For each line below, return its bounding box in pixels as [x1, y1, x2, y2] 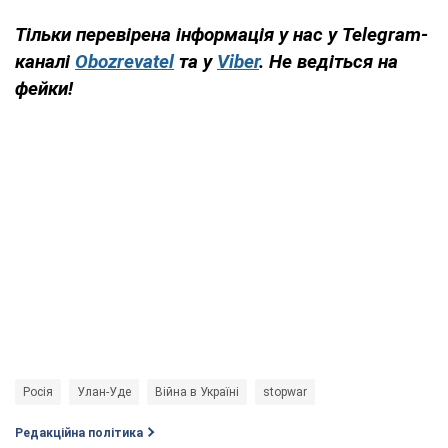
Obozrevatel [75, 49, 174, 73]
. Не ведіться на [259, 49, 398, 73]
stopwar [263, 384, 307, 399]
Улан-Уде [77, 384, 131, 399]
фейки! [15, 76, 73, 100]
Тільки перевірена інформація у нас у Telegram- [15, 22, 428, 46]
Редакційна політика [15, 425, 143, 440]
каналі [15, 49, 70, 73]
